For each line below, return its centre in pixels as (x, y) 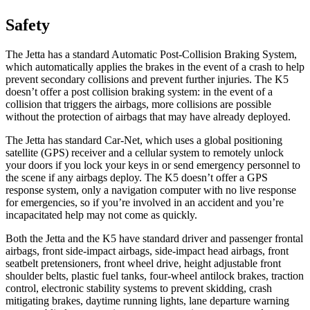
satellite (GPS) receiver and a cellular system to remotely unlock (145, 152)
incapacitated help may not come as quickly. (101, 215)
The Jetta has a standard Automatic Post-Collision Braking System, (151, 54)
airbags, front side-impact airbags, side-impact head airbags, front (147, 250)
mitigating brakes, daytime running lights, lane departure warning (147, 300)
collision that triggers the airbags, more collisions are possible (138, 104)
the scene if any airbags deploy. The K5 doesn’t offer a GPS (137, 177)
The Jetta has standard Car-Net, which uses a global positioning (144, 140)
